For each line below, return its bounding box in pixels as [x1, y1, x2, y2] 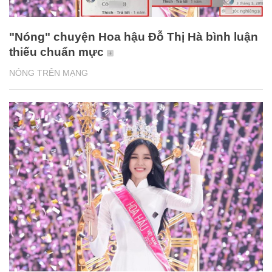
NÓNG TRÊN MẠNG [9, 67, 88, 78]
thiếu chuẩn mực [9, 45, 104, 58]
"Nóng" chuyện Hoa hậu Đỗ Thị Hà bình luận [9, 30, 258, 43]
